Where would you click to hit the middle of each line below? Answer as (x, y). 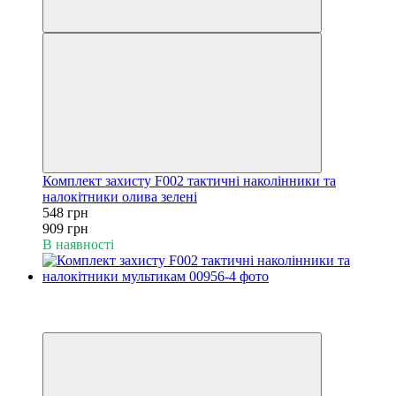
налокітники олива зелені (120, 196)
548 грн (65, 212)
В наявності (78, 244)
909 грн (65, 228)
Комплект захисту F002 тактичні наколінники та (189, 180)
